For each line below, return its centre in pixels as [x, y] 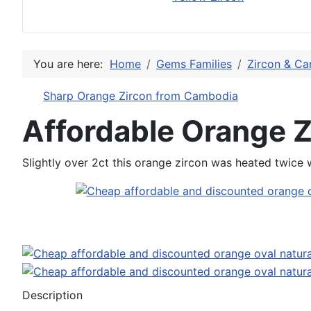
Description [52, 295]
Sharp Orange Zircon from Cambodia [141, 95]
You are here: [72, 64]
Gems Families [194, 64]
